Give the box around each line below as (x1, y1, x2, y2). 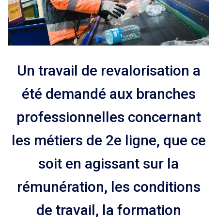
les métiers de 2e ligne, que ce (11, 132, 206, 149)
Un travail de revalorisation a (16, 62, 201, 79)
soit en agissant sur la (38, 155, 179, 172)
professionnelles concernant (16, 108, 201, 126)
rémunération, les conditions (16, 178, 201, 196)
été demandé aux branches (21, 85, 196, 103)
